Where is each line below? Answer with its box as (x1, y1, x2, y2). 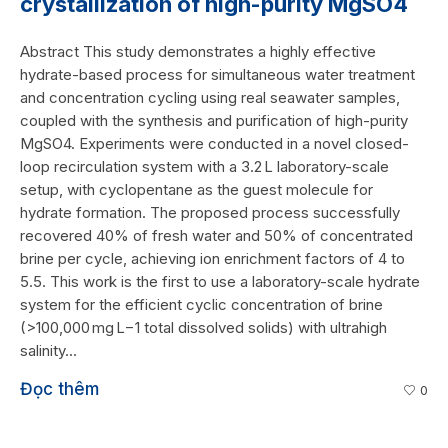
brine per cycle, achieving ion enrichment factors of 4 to (20, 249, 405, 269)
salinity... (20, 341, 77, 361)
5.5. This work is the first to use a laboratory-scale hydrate (20, 272, 420, 292)
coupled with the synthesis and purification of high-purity (20, 111, 408, 131)
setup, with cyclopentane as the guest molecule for (20, 180, 373, 200)
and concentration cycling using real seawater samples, (20, 88, 400, 108)
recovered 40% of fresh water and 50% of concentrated (20, 226, 413, 246)
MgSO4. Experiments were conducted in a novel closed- (20, 134, 409, 154)
